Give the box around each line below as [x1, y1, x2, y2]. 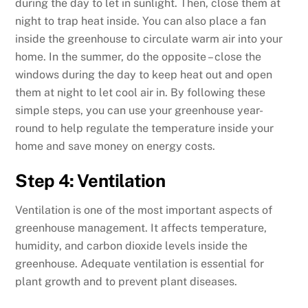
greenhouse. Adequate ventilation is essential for [15, 256, 265, 270]
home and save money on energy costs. [15, 140, 216, 153]
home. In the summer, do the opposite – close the [15, 50, 262, 64]
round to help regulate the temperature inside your [15, 122, 274, 135]
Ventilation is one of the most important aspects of [15, 203, 273, 217]
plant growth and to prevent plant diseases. [15, 274, 238, 288]
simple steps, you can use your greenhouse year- [15, 104, 264, 118]
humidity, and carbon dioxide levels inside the [15, 239, 248, 252]
